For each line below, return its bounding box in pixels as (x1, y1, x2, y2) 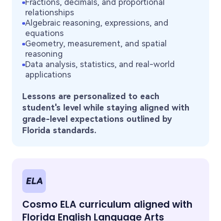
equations (25, 28, 64, 38)
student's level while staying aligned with (22, 102, 190, 112)
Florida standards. (22, 125, 97, 135)
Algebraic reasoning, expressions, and (25, 18, 168, 28)
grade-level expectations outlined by (22, 113, 173, 124)
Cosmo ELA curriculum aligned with (22, 198, 193, 212)
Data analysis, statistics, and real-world (25, 59, 175, 70)
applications (25, 70, 71, 80)
